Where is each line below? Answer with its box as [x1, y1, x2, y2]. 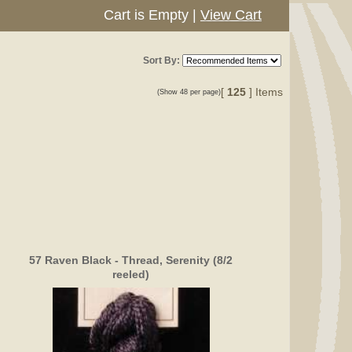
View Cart [200, 7, 262, 23]
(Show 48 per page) [157, 88, 221, 97]
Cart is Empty [104, 7, 189, 23]
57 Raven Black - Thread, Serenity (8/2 [29, 253, 233, 266]
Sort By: [143, 55, 180, 66]
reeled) [112, 267, 150, 280]
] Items [249, 86, 283, 99]
